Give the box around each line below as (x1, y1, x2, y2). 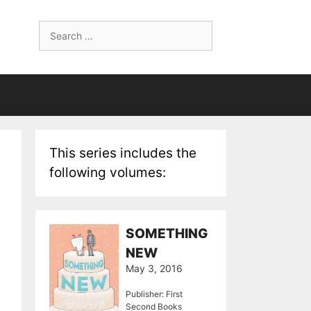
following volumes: (49, 165, 166, 180)
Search (38, 22, 72, 33)
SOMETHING (126, 226, 208, 242)
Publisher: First (126, 289, 183, 299)
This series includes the (49, 145, 196, 161)
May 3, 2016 (126, 262, 183, 274)
